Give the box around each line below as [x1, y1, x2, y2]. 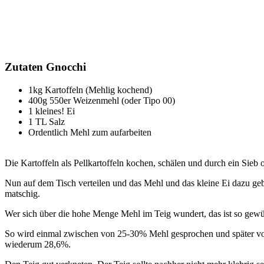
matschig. [5, 189, 40, 199]
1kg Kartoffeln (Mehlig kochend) [28, 85, 152, 95]
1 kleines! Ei [28, 106, 75, 117]
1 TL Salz [28, 117, 65, 127]
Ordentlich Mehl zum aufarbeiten [28, 127, 151, 138]
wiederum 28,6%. [5, 239, 71, 250]
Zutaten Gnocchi [5, 61, 86, 74]
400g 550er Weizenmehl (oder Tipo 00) [28, 95, 175, 106]
